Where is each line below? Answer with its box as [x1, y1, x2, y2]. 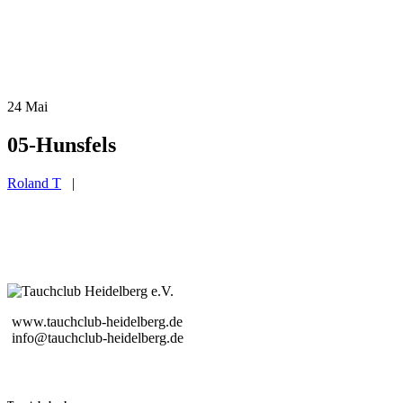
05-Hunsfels [7, 132, 116, 157]
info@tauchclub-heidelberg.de [12, 329, 184, 345]
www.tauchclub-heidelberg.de [12, 313, 183, 329]
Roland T [7, 175, 61, 191]
